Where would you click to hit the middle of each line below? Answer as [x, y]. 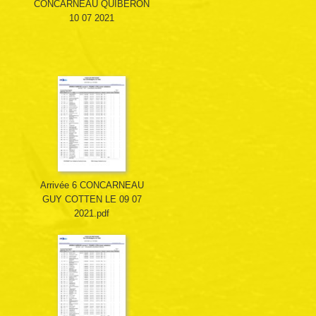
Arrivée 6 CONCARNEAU [92, 186]
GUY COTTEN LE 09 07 [92, 200]
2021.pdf [92, 214]
